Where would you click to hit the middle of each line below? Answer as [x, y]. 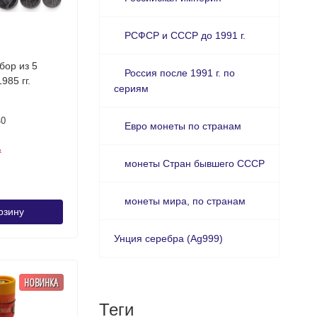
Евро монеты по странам [183, 126]
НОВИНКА [41, 282]
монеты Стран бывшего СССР [194, 163]
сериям [131, 88]
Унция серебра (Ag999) [168, 238]
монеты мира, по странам [185, 201]
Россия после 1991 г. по [179, 73]
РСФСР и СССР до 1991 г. [185, 35]
